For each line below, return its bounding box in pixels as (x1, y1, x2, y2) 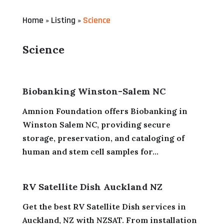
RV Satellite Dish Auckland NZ (22, 180, 162, 192)
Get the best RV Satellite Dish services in (22, 201, 186, 211)
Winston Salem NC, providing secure (22, 119, 170, 129)
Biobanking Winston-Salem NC (22, 85, 166, 97)
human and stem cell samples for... (22, 146, 158, 156)
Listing (50, 14, 75, 26)
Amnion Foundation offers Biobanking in (22, 105, 187, 116)
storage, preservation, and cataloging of (22, 132, 184, 143)
